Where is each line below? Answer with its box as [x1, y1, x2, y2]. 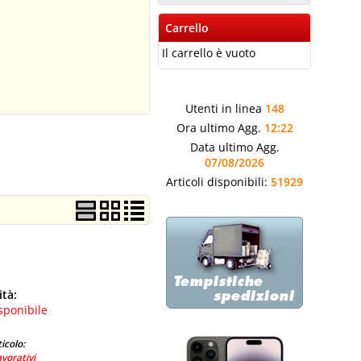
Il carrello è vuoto [162, 45, 255, 60]
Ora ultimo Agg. [176, 120, 264, 135]
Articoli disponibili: [166, 174, 271, 189]
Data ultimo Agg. [189, 139, 280, 155]
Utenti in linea [185, 101, 265, 116]
